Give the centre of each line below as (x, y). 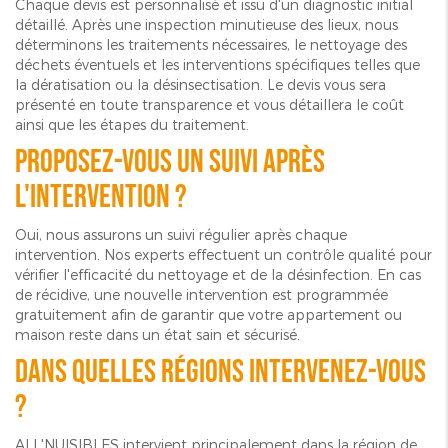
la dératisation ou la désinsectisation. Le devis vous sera (200, 84)
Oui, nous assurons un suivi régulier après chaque (181, 234)
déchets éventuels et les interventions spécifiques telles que (217, 64)
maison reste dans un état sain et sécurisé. (157, 334)
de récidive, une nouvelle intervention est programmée (201, 294)
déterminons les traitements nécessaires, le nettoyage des (211, 44)
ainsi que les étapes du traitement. (132, 124)
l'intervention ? (101, 197)
